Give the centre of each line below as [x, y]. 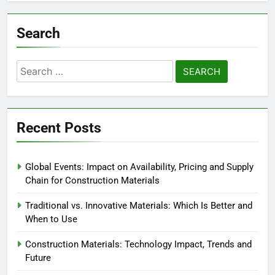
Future [38, 258]
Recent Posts [59, 127]
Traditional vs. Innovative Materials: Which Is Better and [139, 205]
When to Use [51, 219]
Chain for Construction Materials [92, 180]
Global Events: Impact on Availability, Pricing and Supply [139, 167]
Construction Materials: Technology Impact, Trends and [138, 244]
